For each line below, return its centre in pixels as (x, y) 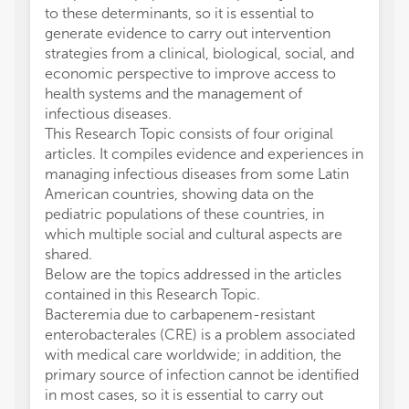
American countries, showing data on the (179, 194)
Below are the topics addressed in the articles (193, 274)
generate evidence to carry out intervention (188, 33)
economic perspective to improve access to (190, 73)
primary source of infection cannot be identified (202, 375)
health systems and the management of (173, 94)
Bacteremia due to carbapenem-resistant (180, 315)
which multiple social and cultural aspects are (194, 234)
